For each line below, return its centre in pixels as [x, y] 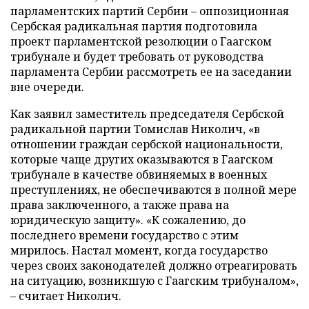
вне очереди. [47, 87]
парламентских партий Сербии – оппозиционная [150, 11]
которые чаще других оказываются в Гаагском [142, 159]
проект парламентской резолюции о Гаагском [141, 41]
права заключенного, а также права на [120, 205]
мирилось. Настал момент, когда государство [139, 250]
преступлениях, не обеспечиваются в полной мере [153, 190]
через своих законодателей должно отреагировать [154, 266]
